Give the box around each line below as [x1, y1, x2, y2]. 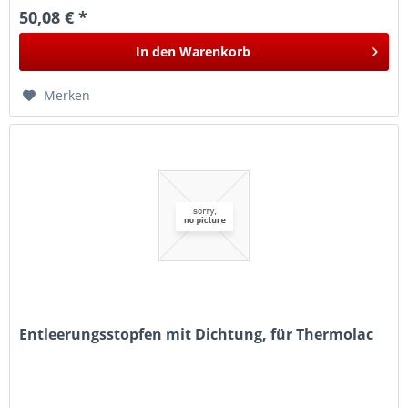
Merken [44, 86, 91, 104]
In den [136, 42, 177, 60]
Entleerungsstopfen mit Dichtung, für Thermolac [19, 324, 374, 345]
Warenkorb [179, 42, 251, 60]
